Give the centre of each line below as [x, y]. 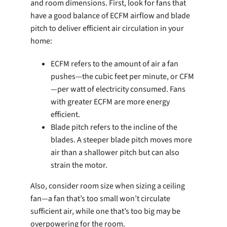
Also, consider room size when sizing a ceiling [108, 186]
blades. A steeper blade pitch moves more [121, 140]
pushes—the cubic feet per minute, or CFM [122, 77]
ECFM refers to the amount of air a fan [115, 64]
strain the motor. [79, 165]
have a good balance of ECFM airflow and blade [110, 16]
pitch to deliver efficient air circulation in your [107, 29]
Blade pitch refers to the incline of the [114, 127]
